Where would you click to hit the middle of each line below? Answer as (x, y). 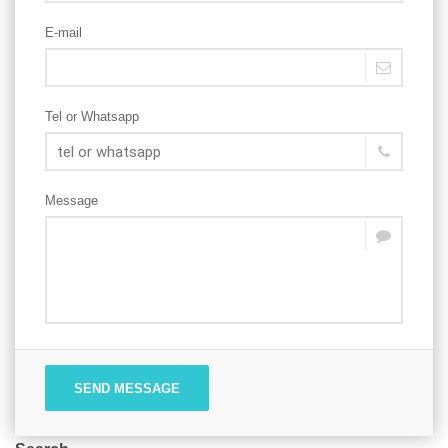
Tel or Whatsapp (92, 116)
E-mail (63, 32)
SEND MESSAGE (127, 388)
